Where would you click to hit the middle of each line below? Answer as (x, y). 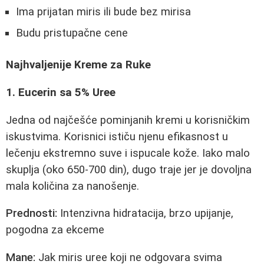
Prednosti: (32, 214)
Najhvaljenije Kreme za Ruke (78, 65)
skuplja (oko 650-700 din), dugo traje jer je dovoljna (129, 169)
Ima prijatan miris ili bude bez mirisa (103, 11)
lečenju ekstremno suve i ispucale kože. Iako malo (128, 153)
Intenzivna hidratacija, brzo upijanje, (145, 214)
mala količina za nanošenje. (72, 186)
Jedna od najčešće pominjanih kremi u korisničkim (128, 120)
